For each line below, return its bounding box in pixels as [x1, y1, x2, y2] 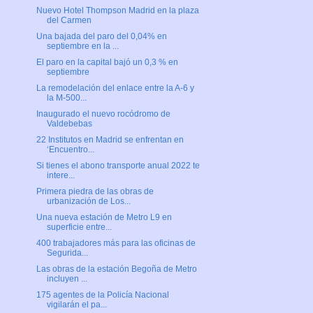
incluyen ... [46, 274, 87, 284]
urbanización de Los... [46, 196, 131, 207]
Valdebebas [46, 119, 92, 129]
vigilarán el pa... [46, 300, 107, 310]
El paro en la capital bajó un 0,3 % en [36, 57, 178, 68]
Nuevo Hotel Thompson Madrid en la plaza [36, 6, 199, 16]
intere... [46, 170, 75, 181]
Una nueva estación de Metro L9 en [36, 212, 172, 223]
